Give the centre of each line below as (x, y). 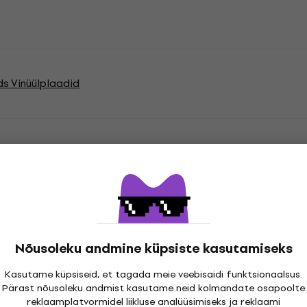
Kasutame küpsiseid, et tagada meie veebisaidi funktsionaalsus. (153, 274)
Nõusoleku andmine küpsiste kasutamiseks (153, 248)
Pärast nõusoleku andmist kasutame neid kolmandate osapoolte (153, 288)
